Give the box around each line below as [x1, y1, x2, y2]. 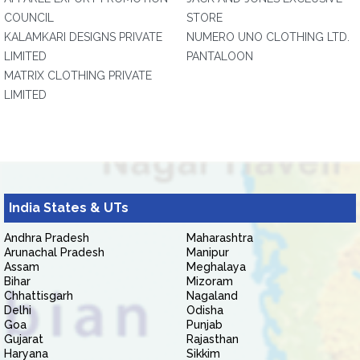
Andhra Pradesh [4, 231, 89, 244]
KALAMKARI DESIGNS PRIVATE [4, 31, 162, 43]
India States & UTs [9, 200, 129, 215]
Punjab [186, 318, 223, 331]
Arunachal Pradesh [4, 246, 104, 259]
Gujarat [4, 333, 43, 346]
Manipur [186, 246, 229, 259]
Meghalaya [186, 260, 246, 273]
